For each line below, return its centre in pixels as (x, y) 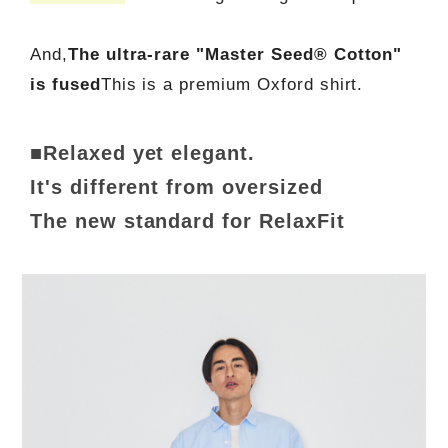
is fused (65, 85)
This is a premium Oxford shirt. (232, 85)
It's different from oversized (176, 186)
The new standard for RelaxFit (187, 220)
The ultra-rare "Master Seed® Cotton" (235, 55)
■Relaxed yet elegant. (142, 152)
